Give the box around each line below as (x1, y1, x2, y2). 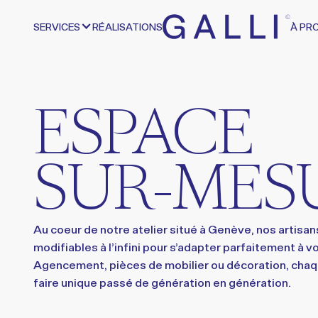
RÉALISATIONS (92, 21, 163, 33)
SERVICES (33, 21, 80, 33)
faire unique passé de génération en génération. (33, 274, 291, 289)
